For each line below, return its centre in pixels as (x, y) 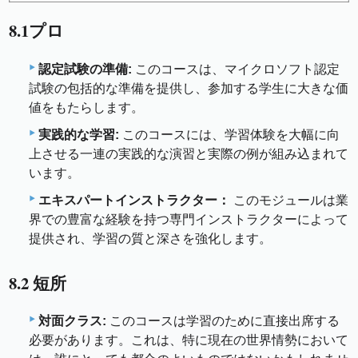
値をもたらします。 (86, 107)
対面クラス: (72, 321)
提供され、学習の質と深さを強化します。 (150, 238)
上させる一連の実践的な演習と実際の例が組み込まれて (189, 153)
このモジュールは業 (289, 200)
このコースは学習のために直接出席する (223, 321)
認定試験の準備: (85, 69)
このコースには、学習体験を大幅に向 (229, 134)
